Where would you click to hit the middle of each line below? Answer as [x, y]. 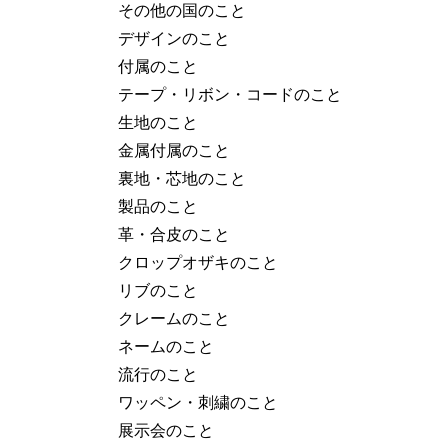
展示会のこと [166, 430]
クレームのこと [174, 318]
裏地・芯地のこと [182, 178]
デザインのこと [174, 38]
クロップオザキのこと [198, 262]
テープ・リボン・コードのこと [230, 94]
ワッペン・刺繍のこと [198, 402]
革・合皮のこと [174, 234]
